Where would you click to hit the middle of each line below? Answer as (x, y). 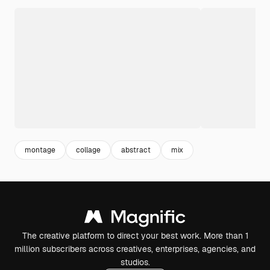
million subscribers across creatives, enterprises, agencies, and (135, 249)
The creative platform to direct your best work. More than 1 (135, 236)
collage (88, 150)
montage (40, 150)
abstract (136, 150)
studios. (135, 262)
